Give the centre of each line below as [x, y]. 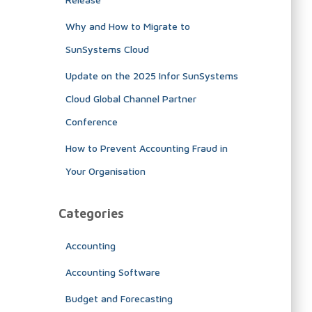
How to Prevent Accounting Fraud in [146, 148]
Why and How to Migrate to [127, 26]
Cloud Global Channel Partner [131, 98]
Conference [91, 121]
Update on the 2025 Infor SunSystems [151, 75]
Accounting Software [112, 272]
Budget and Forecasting [119, 298]
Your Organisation [105, 171]
